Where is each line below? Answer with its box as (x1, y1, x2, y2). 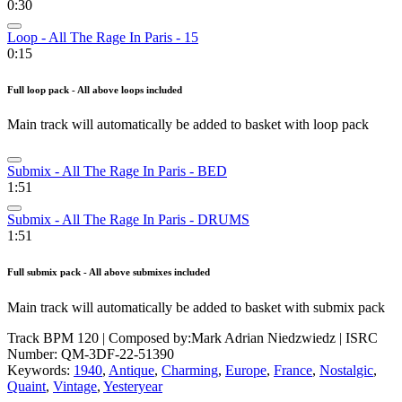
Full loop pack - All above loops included (7, 83, 182, 95)
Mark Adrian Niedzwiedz (191, 330, 336, 346)
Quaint (7, 379, 46, 395)
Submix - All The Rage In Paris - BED (7, 163, 227, 179)
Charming (162, 363, 218, 379)
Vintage (53, 379, 97, 395)
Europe (225, 363, 267, 379)
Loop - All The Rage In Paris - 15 (7, 29, 198, 45)
